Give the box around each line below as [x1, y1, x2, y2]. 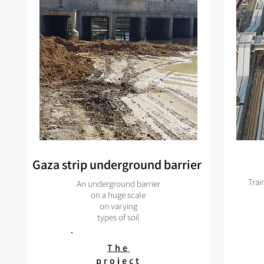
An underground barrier [76, 178, 160, 189]
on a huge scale [91, 189, 146, 200]
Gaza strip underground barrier [32, 156, 202, 173]
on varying [99, 200, 137, 212]
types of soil [97, 212, 140, 223]
